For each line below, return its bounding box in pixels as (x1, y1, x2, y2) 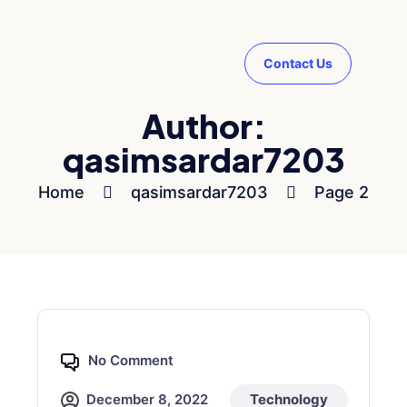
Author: (141, 105, 266, 146)
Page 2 (314, 183, 369, 202)
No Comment (88, 352, 174, 369)
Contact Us (263, 55, 333, 71)
